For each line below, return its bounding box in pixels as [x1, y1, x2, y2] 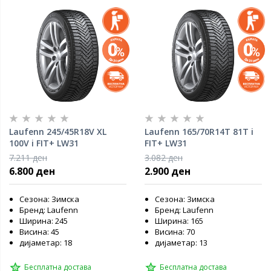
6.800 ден [9, 165, 55, 178]
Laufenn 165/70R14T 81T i [145, 126, 253, 137]
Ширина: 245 [19, 215, 68, 226]
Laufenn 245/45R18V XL [9, 126, 106, 137]
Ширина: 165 [155, 215, 203, 226]
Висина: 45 [19, 226, 59, 237]
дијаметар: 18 [19, 237, 72, 248]
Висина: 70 [155, 226, 195, 237]
